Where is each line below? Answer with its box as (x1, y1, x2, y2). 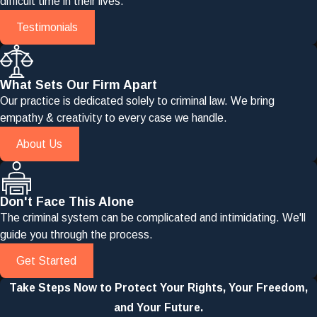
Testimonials (16, 21, 79, 33)
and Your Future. (114, 301, 203, 314)
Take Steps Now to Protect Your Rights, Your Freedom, (9, 282, 308, 294)
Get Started (16, 254, 77, 267)
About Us (16, 137, 63, 150)
